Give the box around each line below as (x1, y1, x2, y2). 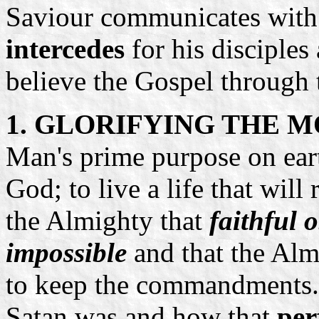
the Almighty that (6, 204, 209, 236)
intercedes (6, 33, 132, 64)
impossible (6, 236, 127, 268)
